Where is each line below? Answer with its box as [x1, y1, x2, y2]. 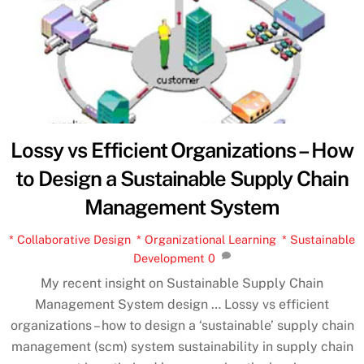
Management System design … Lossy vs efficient [35, 297, 329, 313]
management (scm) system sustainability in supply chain [11, 339, 353, 355]
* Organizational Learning [136, 232, 276, 246]
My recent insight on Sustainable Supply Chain [41, 275, 323, 292]
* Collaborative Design [9, 232, 131, 246]
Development [132, 250, 205, 265]
